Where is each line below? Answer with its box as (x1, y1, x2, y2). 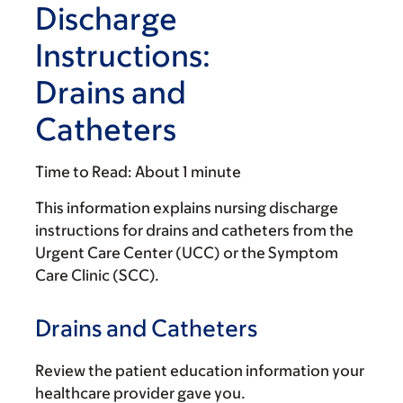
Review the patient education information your (35, 362, 364, 380)
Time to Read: (35, 163, 132, 181)
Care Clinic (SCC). (35, 266, 159, 284)
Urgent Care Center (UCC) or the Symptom (35, 244, 338, 262)
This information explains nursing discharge (35, 199, 338, 217)
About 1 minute (135, 163, 241, 181)
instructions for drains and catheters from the (35, 221, 354, 239)
